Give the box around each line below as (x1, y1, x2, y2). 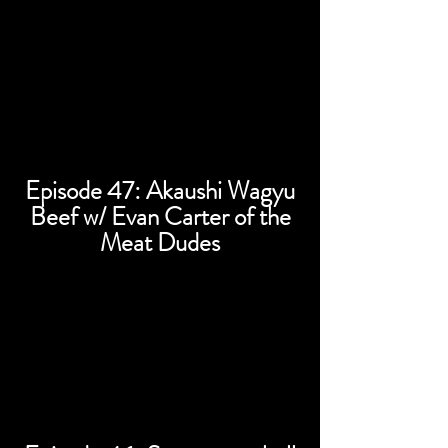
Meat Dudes (100, 225, 220, 261)
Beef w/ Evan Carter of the (29, 199, 291, 235)
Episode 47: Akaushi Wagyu (25, 173, 295, 209)
